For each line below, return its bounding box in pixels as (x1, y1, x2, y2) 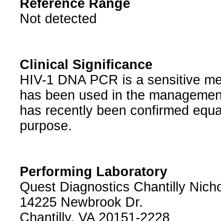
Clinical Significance (19, 57, 152, 73)
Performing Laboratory (19, 164, 167, 180)
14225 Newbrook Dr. (19, 195, 143, 210)
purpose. (19, 118, 72, 134)
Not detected (19, 11, 97, 27)
